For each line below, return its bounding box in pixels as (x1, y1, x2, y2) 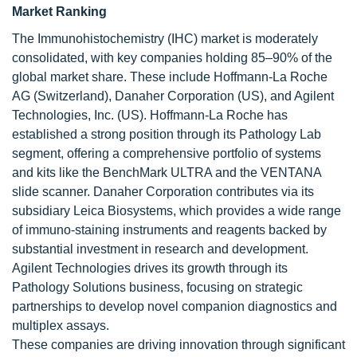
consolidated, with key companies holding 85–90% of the (12, 51, 332, 65)
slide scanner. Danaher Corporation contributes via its (12, 185, 314, 198)
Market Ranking (12, 5, 107, 18)
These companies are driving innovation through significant (12, 338, 345, 351)
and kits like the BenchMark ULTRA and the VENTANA (12, 166, 321, 179)
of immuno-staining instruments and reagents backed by (12, 223, 327, 237)
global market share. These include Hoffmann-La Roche (12, 70, 328, 84)
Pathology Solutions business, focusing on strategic (12, 280, 303, 294)
